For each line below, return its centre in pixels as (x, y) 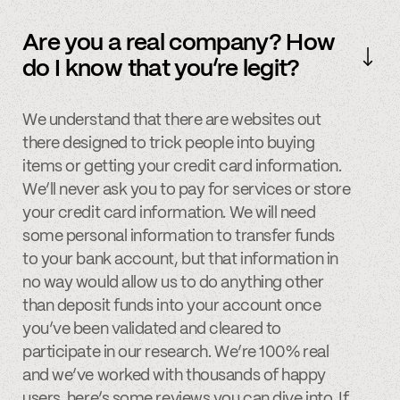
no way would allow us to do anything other (173, 283)
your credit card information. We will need (169, 214)
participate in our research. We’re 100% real (176, 353)
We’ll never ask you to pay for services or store (187, 191)
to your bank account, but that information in (180, 260)
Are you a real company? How (179, 44)
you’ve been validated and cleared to (152, 330)
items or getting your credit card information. (182, 167)
